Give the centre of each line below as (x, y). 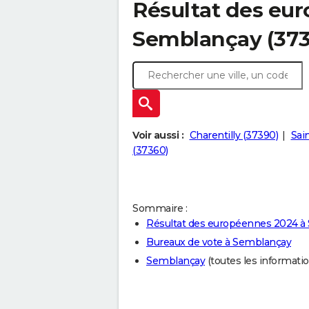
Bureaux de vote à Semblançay (219, 242)
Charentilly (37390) (233, 136)
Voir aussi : (158, 136)
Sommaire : (160, 209)
